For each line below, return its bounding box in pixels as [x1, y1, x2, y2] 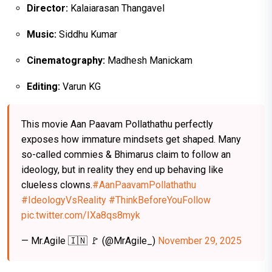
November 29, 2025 [158, 235, 242, 247]
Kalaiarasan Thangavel [68, 2, 165, 15]
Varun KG [60, 81, 101, 93]
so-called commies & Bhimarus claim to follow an [21, 149, 231, 161]
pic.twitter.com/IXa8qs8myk [21, 209, 140, 222]
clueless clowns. [21, 179, 92, 191]
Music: [27, 29, 56, 41]
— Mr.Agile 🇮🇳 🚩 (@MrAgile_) [21, 235, 158, 247]
